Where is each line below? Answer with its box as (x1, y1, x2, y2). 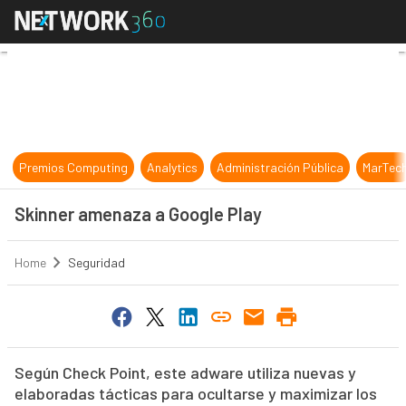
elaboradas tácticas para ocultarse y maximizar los (14, 383, 377, 404)
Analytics (147, 159, 198, 175)
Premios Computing (19, 159, 129, 175)
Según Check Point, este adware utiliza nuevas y (14, 362, 356, 383)
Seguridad (67, 255, 125, 271)
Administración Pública (217, 159, 344, 175)
